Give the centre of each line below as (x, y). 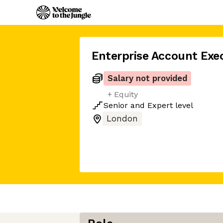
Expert (160, 105)
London (122, 119)
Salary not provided (147, 78)
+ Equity (123, 94)
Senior (116, 105)
